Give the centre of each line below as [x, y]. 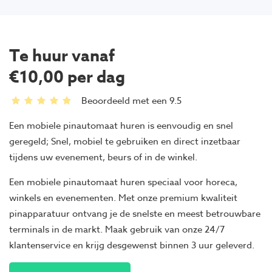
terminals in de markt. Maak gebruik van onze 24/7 [117, 229]
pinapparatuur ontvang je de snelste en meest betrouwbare [135, 213]
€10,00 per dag [67, 77]
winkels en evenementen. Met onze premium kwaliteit [123, 198]
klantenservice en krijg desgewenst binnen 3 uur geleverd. [132, 245]
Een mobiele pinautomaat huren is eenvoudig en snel [121, 125]
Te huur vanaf [62, 56]
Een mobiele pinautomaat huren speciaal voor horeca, [123, 182]
